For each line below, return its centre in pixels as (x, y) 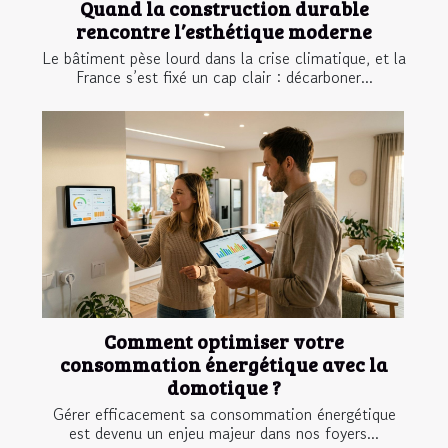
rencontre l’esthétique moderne (224, 30)
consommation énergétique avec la (224, 363)
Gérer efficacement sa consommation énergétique (224, 413)
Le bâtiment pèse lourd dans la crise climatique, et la (224, 57)
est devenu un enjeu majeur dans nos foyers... (224, 432)
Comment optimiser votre (224, 340)
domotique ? (224, 386)
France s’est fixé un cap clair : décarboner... (224, 76)
